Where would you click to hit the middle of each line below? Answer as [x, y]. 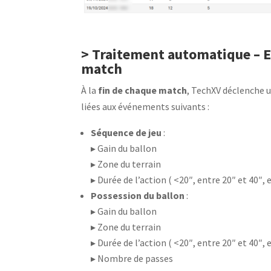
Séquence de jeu [126, 132]
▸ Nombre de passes [132, 258]
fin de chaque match [143, 90]
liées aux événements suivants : [145, 106]
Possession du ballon [138, 195]
